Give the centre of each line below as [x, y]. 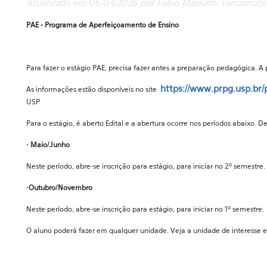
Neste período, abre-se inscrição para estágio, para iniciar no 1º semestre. [145, 209]
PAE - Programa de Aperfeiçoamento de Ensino [103, 25]
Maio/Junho [50, 145]
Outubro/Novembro [60, 187]
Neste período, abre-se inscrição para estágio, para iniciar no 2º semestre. [146, 166]
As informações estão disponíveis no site [93, 89]
